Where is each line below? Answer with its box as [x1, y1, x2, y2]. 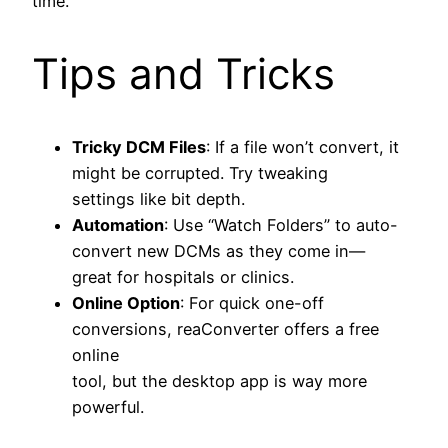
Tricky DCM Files [72, 136, 206, 157]
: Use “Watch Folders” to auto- [164, 214, 398, 235]
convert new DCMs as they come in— [72, 240, 365, 261]
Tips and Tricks [32, 47, 347, 99]
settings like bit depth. [72, 188, 245, 209]
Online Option [72, 292, 180, 313]
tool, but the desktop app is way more [72, 370, 367, 391]
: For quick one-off [180, 292, 324, 313]
